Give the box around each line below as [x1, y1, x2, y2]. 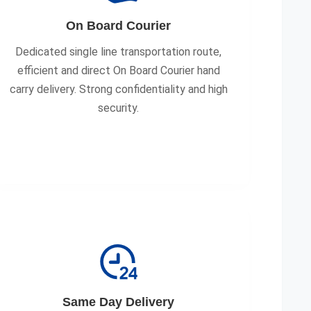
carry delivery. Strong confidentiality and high [9, 83, 228, 96]
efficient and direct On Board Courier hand [17, 64, 220, 77]
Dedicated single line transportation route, [15, 45, 222, 58]
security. [98, 101, 140, 115]
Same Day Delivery [62, 295, 175, 309]
